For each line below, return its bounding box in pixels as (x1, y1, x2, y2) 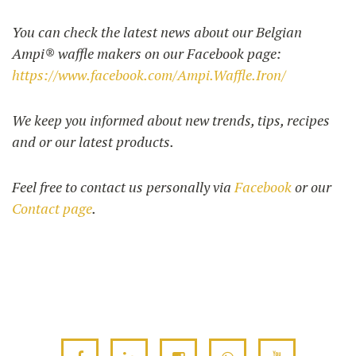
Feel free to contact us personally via (12, 176, 234, 196)
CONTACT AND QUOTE (119, 131, 237, 148)
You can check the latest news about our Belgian (12, 21, 302, 41)
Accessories (147, 272, 209, 289)
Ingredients (148, 215, 208, 232)
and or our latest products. (12, 131, 174, 151)
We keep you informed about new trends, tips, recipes (12, 110, 330, 130)
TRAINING (152, 68, 204, 84)
